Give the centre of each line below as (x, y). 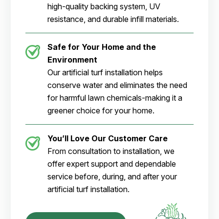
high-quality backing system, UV (104, 7)
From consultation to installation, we (111, 151)
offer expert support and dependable (112, 164)
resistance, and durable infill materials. (113, 19)
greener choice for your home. (101, 111)
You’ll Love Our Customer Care (108, 139)
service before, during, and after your (112, 177)
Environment (73, 60)
